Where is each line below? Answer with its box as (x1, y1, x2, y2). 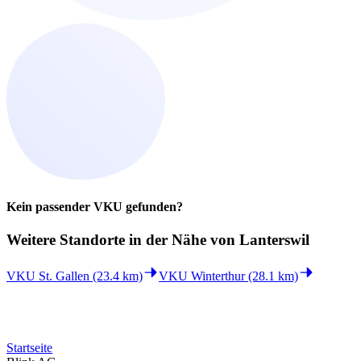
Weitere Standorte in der (6, 231, 172, 249)
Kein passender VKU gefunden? (6, 199, 183, 214)
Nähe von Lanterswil (172, 231, 309, 249)
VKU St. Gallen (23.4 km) (6, 268, 143, 283)
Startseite (6, 340, 52, 355)
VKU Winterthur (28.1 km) (159, 268, 298, 283)
